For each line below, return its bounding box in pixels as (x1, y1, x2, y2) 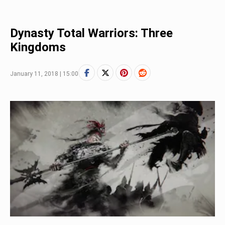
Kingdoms (10, 40, 66, 54)
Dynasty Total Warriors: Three (10, 26, 173, 40)
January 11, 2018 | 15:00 (10, 70, 78, 77)
